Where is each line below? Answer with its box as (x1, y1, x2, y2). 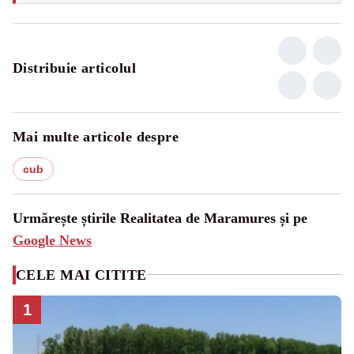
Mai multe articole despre (13, 128, 179, 145)
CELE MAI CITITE (16, 266, 147, 283)
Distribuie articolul (13, 59, 136, 76)
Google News (13, 232, 92, 248)
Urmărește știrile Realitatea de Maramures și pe (13, 209, 307, 226)
